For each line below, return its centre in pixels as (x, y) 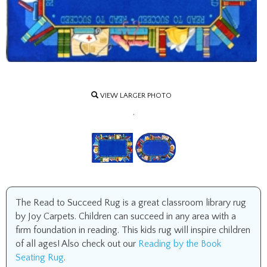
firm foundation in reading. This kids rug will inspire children (133, 230)
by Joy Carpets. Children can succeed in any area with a (126, 216)
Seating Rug (40, 257)
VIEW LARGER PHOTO (135, 95)
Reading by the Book (180, 244)
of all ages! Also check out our (77, 244)
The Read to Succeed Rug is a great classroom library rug (131, 203)
